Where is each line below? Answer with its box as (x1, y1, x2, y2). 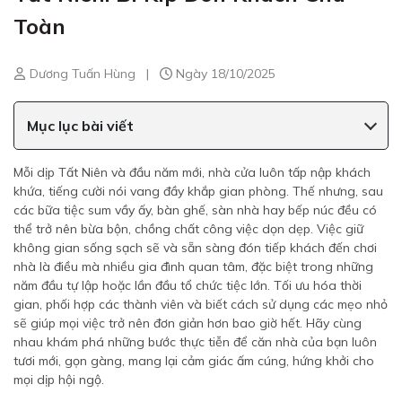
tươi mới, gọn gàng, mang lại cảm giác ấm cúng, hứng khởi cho (13, 353, 374, 369)
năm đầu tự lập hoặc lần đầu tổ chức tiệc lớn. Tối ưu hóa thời (13, 277, 362, 293)
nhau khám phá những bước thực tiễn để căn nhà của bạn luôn (13, 334, 377, 350)
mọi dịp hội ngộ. (13, 371, 104, 388)
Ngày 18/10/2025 (172, 66, 275, 82)
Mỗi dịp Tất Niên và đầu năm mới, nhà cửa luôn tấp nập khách (13, 164, 371, 180)
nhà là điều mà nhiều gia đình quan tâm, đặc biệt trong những (13, 258, 373, 275)
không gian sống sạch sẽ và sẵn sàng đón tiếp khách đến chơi (13, 240, 377, 256)
